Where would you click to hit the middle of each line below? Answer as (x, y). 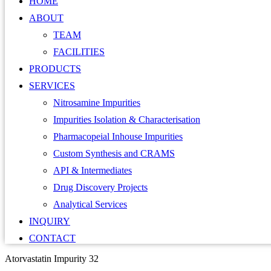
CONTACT (52, 238)
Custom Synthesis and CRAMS (114, 154)
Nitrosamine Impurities (97, 103)
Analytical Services (90, 204)
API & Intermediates (93, 171)
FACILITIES (79, 52)
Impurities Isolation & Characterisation (127, 120)
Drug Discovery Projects (100, 188)
